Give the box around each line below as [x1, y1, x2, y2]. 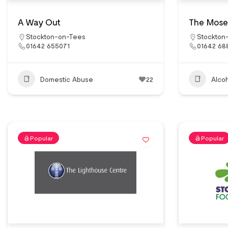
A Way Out [18, 16, 61, 27]
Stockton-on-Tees [26, 32, 85, 41]
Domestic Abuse [40, 74, 93, 83]
